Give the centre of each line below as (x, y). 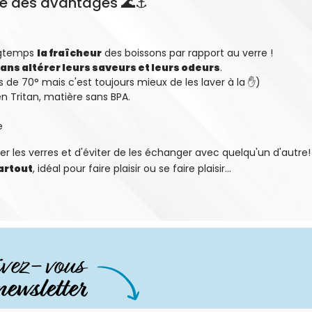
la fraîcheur (69, 53)
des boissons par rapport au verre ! (187, 53)
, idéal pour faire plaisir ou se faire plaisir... (132, 169)
